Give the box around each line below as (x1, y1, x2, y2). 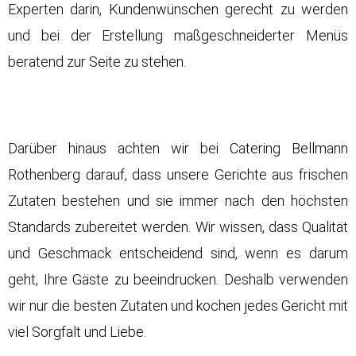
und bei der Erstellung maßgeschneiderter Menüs (8, 27, 348, 44)
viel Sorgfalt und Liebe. (8, 323, 146, 341)
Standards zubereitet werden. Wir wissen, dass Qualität (8, 219, 348, 236)
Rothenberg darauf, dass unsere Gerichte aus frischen (8, 166, 348, 184)
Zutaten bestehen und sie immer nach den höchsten (8, 192, 348, 210)
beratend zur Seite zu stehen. (8, 53, 186, 71)
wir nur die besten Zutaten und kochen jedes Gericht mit (8, 297, 348, 315)
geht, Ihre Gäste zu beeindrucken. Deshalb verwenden (8, 271, 348, 288)
